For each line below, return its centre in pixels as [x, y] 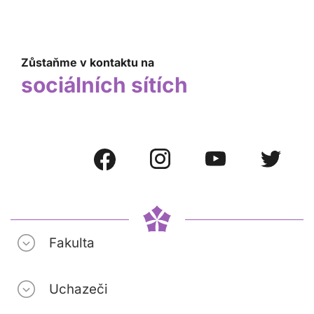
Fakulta [72, 243]
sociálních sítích [104, 85]
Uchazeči [78, 289]
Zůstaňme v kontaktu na [88, 62]
